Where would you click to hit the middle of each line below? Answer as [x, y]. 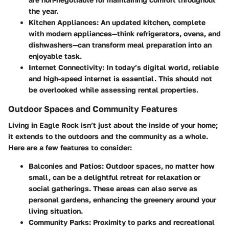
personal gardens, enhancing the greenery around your [122, 200]
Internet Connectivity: [66, 67]
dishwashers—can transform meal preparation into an [120, 45]
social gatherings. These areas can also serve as [113, 189]
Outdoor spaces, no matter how [159, 166]
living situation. [56, 211]
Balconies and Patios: [66, 166]
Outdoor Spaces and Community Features [93, 109]
